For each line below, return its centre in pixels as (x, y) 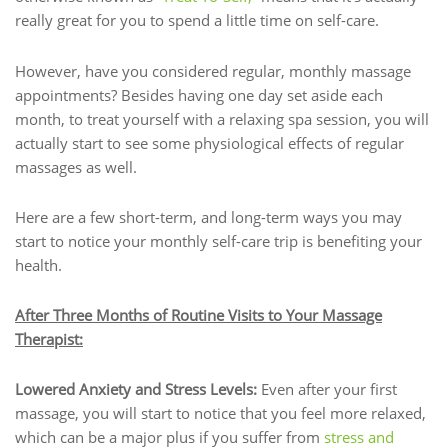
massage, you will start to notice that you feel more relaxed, (220, 413)
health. (38, 264)
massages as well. (76, 166)
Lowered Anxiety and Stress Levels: (138, 389)
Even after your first (329, 389)
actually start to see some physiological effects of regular (209, 142)
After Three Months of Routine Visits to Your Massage (198, 315)
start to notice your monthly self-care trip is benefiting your (218, 240)
